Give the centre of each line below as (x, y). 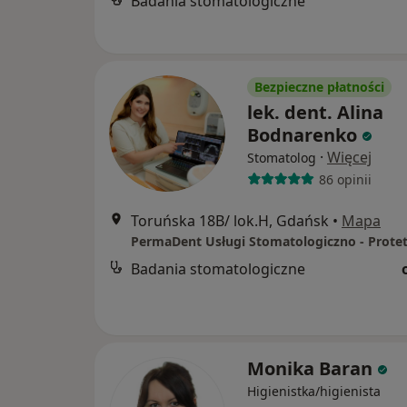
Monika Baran (310, 368)
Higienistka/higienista (314, 391)
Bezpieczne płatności (319, 87)
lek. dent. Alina (315, 112)
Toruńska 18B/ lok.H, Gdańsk (230, 221)
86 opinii (345, 179)
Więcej (349, 157)
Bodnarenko (302, 135)
